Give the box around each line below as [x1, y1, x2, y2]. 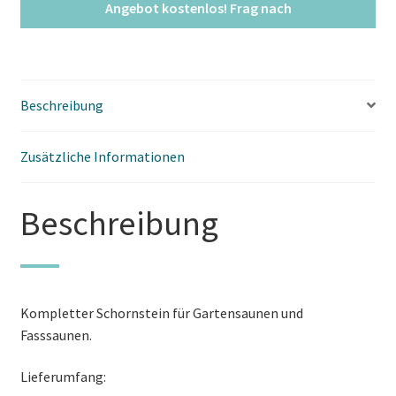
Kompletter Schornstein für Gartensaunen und [19, 303, 303, 322]
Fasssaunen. [19, 325, 92, 344]
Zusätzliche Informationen [19, 147, 185, 165]
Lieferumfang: [19, 368, 106, 386]
